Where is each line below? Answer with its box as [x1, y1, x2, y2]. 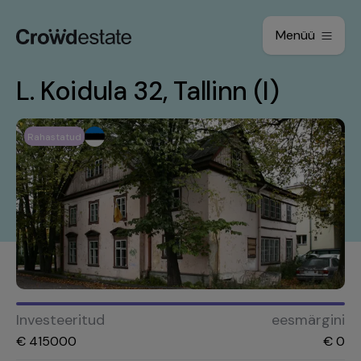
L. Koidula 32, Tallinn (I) [16, 74, 280, 108]
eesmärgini [272, 310, 345, 330]
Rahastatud [27, 131, 81, 143]
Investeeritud [16, 310, 105, 330]
